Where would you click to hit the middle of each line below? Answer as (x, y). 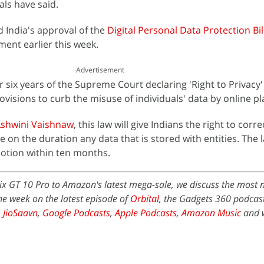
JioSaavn (20, 212)
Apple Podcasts (146, 212)
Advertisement (100, 70)
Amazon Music (211, 212)
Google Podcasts (76, 212)
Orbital (145, 198)
